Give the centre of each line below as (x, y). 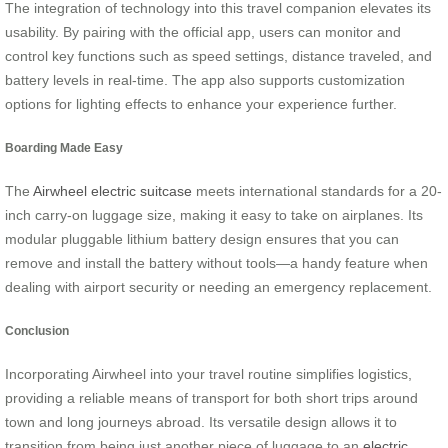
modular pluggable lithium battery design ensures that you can (202, 239)
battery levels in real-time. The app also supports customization (205, 80)
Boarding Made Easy (64, 147)
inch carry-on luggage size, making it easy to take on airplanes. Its (214, 215)
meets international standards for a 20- (317, 191)
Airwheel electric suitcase (112, 191)
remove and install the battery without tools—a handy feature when (216, 263)
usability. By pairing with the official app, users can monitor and (203, 32)
